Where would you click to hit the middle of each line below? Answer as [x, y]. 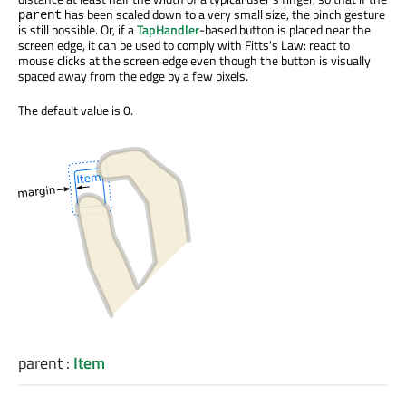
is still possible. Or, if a [77, 30]
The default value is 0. [76, 111]
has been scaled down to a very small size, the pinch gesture [223, 14]
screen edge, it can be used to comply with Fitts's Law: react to [184, 45]
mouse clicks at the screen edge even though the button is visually [194, 61]
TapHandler [168, 30]
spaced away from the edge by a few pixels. [133, 76]
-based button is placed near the [285, 30]
